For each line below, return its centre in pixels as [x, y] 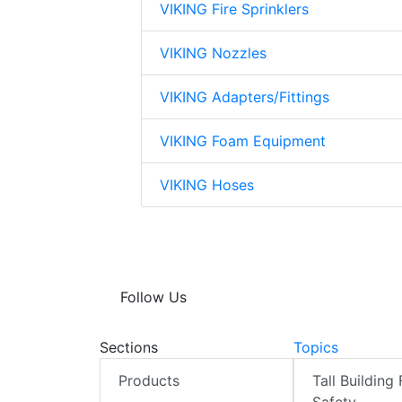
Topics [315, 348]
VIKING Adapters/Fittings [245, 97]
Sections [129, 348]
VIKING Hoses [207, 185]
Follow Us [153, 297]
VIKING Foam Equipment [243, 141]
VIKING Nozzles [213, 53]
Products [149, 381]
